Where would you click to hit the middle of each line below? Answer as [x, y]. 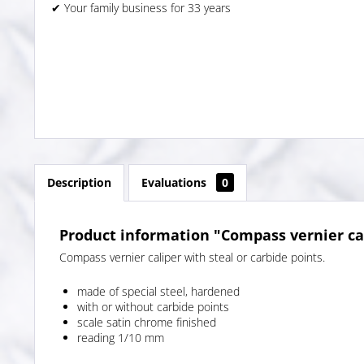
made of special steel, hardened [158, 292]
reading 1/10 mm [121, 338]
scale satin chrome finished [147, 323]
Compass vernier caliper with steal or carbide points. [192, 258]
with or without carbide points [153, 307]
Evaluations [175, 183]
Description [79, 183]
